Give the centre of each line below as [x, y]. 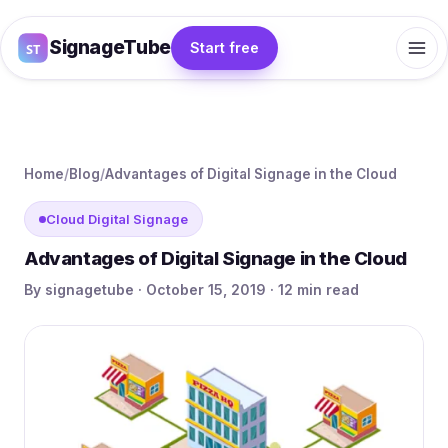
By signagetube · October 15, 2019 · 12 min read [191, 289]
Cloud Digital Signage [117, 219]
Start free [224, 47]
